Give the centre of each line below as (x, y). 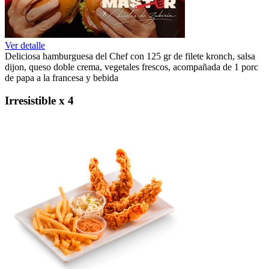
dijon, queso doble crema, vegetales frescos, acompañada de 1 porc (131, 67)
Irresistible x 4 (39, 101)
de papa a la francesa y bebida (62, 77)
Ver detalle (25, 45)
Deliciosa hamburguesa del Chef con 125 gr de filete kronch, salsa (130, 56)
